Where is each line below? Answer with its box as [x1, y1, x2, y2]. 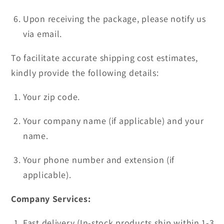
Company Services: [11, 193, 91, 205]
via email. [23, 28, 62, 40]
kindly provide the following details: [11, 67, 159, 79]
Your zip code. [23, 91, 80, 103]
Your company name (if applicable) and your [23, 115, 204, 127]
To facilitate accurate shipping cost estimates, [11, 52, 198, 64]
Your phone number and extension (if [23, 154, 175, 166]
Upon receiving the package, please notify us [23, 13, 206, 25]
